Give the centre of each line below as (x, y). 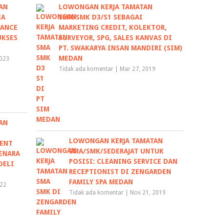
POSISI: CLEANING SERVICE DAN (123, 162)
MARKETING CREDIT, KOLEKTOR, (113, 28)
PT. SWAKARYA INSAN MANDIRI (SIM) (121, 48)
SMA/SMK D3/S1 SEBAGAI (101, 17)
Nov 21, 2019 (148, 193)
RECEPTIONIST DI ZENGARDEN (120, 172)
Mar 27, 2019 (138, 69)
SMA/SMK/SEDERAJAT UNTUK (117, 151)
